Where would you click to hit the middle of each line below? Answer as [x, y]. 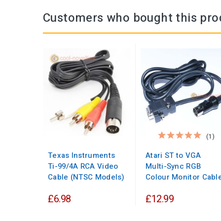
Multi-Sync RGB [173, 166]
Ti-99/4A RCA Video [83, 166]
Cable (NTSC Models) [86, 177]
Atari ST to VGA [173, 156]
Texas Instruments [82, 156]
